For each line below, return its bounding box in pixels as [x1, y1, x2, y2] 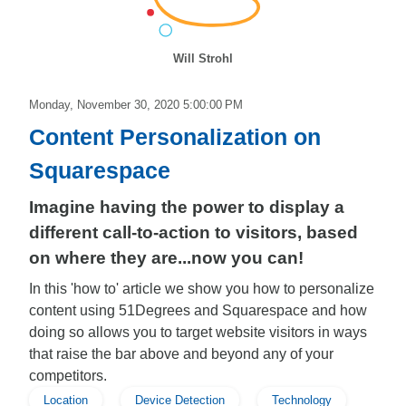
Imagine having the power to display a [29, 198, 344, 217]
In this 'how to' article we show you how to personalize [29, 281, 374, 296]
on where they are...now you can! [29, 248, 304, 267]
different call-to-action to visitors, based [29, 223, 358, 242]
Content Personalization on [29, 124, 321, 150]
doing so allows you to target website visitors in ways [29, 324, 367, 340]
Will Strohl [173, 52, 233, 65]
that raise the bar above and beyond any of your [29, 346, 333, 362]
